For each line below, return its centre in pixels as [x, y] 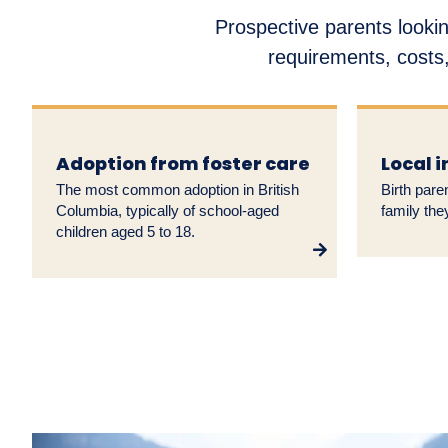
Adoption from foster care [183, 164]
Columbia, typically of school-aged [167, 211]
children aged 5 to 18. [125, 232]
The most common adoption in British [177, 190]
